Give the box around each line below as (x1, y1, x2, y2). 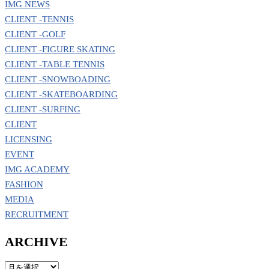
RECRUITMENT (5, 210, 68, 220)
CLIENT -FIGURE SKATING (5, 44, 115, 55)
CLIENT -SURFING (5, 104, 80, 115)
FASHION (5, 180, 43, 190)
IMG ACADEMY (5, 165, 70, 175)
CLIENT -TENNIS (5, 14, 74, 25)
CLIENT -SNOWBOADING (5, 74, 110, 85)
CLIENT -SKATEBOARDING (5, 89, 118, 100)
